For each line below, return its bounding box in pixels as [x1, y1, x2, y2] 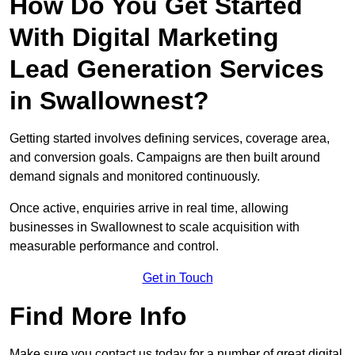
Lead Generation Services [10, 55, 324, 84]
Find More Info [10, 302, 187, 331]
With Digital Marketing [10, 23, 279, 52]
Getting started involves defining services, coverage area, [10, 132, 330, 146]
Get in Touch [142, 271, 213, 285]
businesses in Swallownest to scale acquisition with [10, 220, 300, 235]
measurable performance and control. [10, 239, 219, 254]
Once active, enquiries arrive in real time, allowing [10, 201, 288, 216]
